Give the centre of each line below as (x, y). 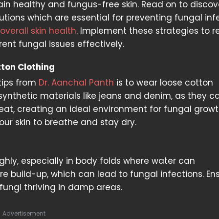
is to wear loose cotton (164, 83)
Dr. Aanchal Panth (76, 83)
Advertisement (24, 213)
